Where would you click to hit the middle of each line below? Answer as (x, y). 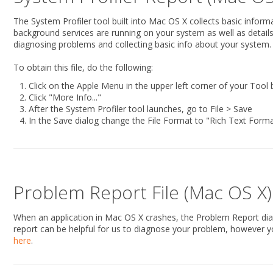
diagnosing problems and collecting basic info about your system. (142, 44)
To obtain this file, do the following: (83, 67)
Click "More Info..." (65, 97)
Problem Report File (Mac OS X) (143, 192)
